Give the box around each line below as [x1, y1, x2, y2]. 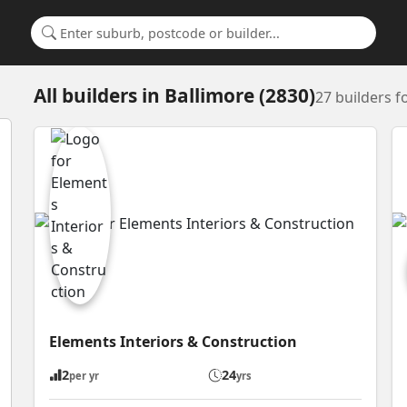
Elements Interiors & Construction [49, 332, 298, 352]
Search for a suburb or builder [29, 32, 239, 53]
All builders [34, 82, 138, 108]
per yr [69, 369, 100, 383]
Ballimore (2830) [164, 82, 316, 108]
